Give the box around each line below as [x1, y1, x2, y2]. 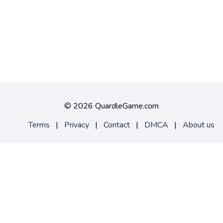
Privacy [64, 119, 89, 131]
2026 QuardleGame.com [73, 101, 159, 112]
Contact [104, 119, 130, 131]
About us [183, 119, 215, 131]
